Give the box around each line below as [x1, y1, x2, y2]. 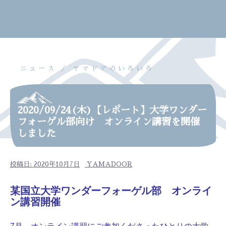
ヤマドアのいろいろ [73, 65, 154, 72]
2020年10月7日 [34, 161, 80, 167]
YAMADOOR [87, 161, 132, 167]
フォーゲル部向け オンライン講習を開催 [18, 117, 200, 127]
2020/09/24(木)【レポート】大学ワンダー [18, 105, 207, 115]
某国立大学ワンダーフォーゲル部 [10, 185, 172, 196]
